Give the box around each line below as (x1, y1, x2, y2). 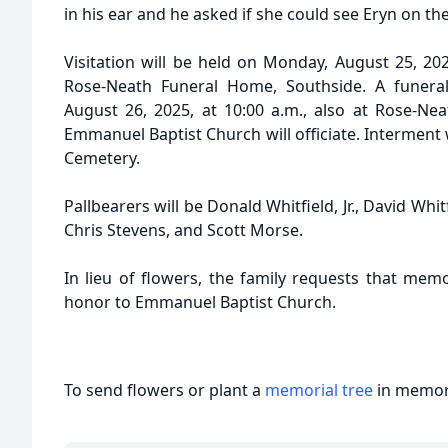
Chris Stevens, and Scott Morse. (64, 219, 303, 241)
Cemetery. (64, 147, 140, 169)
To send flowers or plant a (64, 379, 265, 401)
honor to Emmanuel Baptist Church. (64, 291, 336, 313)
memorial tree (265, 379, 373, 401)
